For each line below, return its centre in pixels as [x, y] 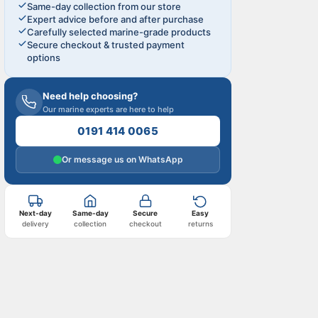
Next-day [35, 213]
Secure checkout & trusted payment [106, 45]
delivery [35, 224]
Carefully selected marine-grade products [119, 32]
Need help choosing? [90, 96]
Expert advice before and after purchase [115, 20]
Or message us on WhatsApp [122, 160]
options [44, 58]
